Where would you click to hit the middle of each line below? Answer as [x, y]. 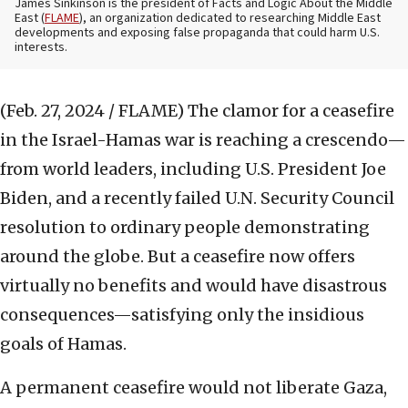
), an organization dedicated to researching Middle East [230, 19]
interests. [41, 48]
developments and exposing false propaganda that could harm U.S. [197, 33]
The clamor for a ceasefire [291, 111]
